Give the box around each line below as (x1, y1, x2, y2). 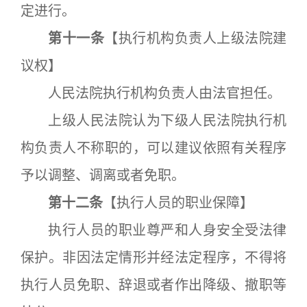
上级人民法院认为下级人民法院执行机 (21, 112, 286, 129)
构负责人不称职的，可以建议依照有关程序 (21, 140, 286, 156)
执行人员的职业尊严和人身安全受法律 (21, 222, 286, 238)
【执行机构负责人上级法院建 (104, 30, 287, 47)
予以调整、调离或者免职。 (21, 167, 185, 184)
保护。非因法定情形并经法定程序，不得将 (21, 249, 286, 266)
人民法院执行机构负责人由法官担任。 (21, 85, 281, 101)
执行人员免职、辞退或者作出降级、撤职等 (21, 277, 286, 293)
